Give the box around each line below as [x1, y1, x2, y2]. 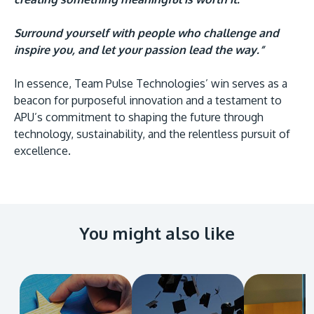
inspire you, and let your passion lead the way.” [14, 42, 264, 57]
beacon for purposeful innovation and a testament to [14, 93, 282, 107]
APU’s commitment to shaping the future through [14, 109, 264, 124]
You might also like [79, 221, 235, 244]
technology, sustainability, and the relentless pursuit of [14, 126, 290, 141]
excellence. [14, 143, 71, 158]
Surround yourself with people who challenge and [14, 25, 279, 40]
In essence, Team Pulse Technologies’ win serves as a [14, 76, 287, 90]
